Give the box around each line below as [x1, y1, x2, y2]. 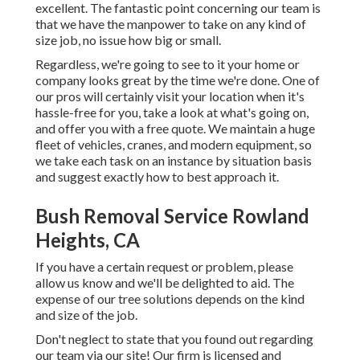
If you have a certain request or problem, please [35, 259, 293, 275]
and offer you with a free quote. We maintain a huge [35, 121, 315, 137]
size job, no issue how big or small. [35, 32, 221, 48]
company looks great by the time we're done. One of [35, 72, 320, 88]
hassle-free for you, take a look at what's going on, [35, 104, 309, 121]
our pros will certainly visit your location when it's [35, 88, 305, 104]
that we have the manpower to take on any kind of [35, 16, 306, 32]
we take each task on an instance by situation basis [35, 153, 312, 169]
